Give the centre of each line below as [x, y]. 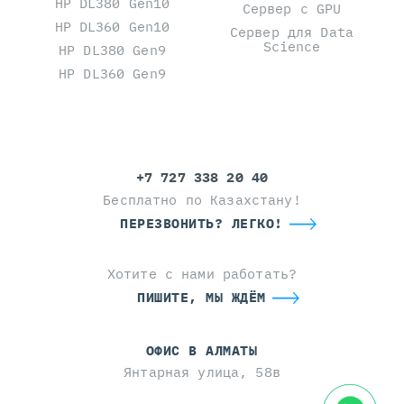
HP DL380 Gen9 [112, 50]
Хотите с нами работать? [202, 273]
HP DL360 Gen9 [112, 73]
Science [292, 46]
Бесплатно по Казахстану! [202, 199]
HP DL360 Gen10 [112, 26]
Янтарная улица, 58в [202, 372]
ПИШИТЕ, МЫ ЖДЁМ [202, 297]
